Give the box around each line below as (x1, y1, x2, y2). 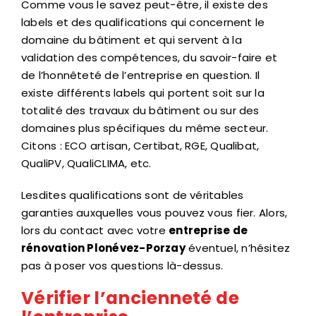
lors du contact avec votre (21, 222, 169, 238)
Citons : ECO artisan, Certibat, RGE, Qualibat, (21, 138, 260, 153)
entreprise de (169, 222, 248, 238)
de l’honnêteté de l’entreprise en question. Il (21, 67, 260, 83)
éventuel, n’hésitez (185, 240, 291, 255)
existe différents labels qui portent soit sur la (21, 85, 265, 100)
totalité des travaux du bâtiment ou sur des (21, 102, 260, 118)
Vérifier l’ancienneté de (21, 285, 239, 310)
